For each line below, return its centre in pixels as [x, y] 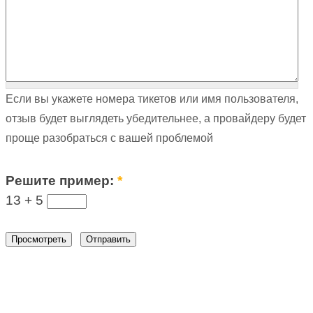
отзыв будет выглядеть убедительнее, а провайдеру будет [156, 118]
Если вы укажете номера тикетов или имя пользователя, [152, 98]
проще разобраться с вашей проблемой [110, 137]
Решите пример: [62, 180]
